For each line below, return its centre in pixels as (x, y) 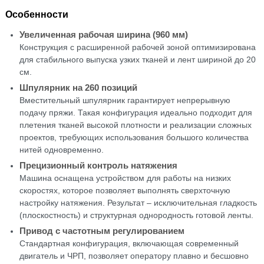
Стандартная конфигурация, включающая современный (129, 243)
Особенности (37, 14)
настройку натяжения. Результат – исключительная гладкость (138, 202)
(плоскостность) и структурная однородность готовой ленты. (136, 215)
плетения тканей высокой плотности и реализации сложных (135, 125)
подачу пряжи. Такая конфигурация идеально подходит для (136, 112)
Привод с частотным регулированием (102, 230)
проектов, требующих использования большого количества (134, 137)
